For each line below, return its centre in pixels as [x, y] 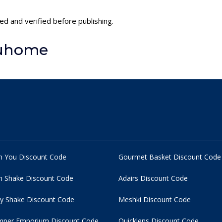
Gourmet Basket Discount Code [170, 157]
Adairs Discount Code [153, 178]
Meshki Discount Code [155, 199]
